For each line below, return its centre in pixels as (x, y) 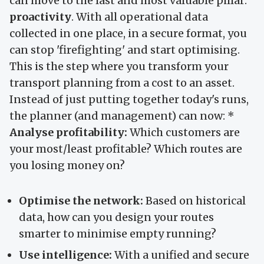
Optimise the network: (81, 200)
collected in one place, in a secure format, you (128, 33)
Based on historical (194, 200)
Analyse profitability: (68, 132)
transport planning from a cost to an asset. (122, 82)
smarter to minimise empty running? (118, 233)
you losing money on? (67, 165)
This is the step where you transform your (119, 66)
